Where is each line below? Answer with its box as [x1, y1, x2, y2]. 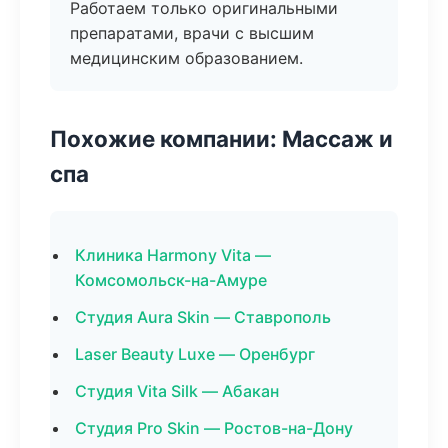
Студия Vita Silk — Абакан [75, 381, 279, 401]
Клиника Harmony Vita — [75, 245, 271, 265]
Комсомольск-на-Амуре [75, 270, 267, 290]
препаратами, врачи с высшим [70, 23, 314, 43]
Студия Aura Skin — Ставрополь [75, 307, 331, 327]
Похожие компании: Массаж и [50, 125, 393, 152]
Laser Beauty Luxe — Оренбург [75, 344, 315, 364]
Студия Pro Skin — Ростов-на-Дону [75, 418, 353, 438]
